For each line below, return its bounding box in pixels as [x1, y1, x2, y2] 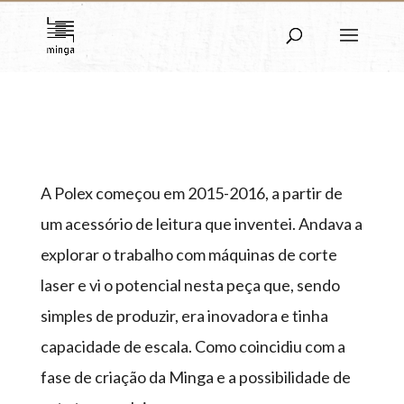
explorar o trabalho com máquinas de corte [40, 244, 337, 264]
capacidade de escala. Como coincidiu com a [40, 336, 345, 356]
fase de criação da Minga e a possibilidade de [40, 367, 351, 387]
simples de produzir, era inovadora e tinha [40, 306, 328, 326]
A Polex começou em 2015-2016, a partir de [40, 183, 343, 203]
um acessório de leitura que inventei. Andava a [40, 214, 363, 234]
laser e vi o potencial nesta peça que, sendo [40, 275, 340, 295]
